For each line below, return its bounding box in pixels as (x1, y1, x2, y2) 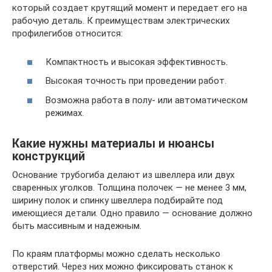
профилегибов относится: (12, 28, 123, 39)
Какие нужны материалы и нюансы (12, 136, 214, 151)
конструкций (12, 149, 85, 163)
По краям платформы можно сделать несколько (12, 248, 220, 259)
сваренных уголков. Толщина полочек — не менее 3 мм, (12, 182, 246, 193)
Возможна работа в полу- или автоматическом (46, 94, 248, 106)
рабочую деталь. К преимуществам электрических (12, 15, 229, 26)
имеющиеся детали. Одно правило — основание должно (12, 207, 253, 219)
